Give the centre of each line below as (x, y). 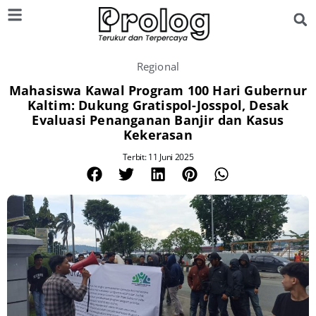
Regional (158, 66)
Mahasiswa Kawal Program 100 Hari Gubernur (158, 90)
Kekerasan (158, 135)
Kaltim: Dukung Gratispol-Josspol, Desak (158, 105)
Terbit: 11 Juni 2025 (158, 157)
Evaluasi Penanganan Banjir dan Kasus (158, 120)
